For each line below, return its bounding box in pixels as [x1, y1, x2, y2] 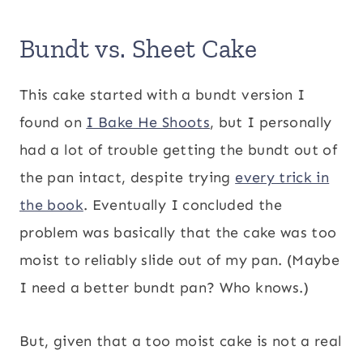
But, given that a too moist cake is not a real [19, 331, 342, 350]
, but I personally [210, 113, 332, 131]
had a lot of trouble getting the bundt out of [19, 140, 338, 159]
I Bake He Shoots [86, 113, 211, 131]
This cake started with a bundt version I [19, 85, 305, 104]
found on [19, 113, 87, 131]
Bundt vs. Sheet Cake [19, 32, 258, 64]
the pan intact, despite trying [19, 168, 236, 186]
